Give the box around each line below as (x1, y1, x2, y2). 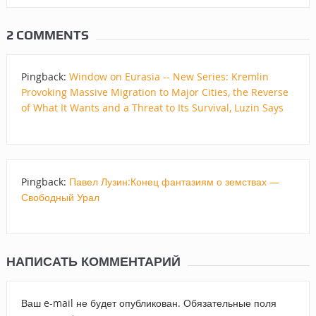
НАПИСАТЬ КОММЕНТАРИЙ (6, 252, 181, 270)
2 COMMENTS (6, 27, 89, 42)
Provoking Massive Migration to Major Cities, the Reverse (20, 85, 288, 99)
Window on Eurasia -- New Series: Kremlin (68, 69, 269, 83)
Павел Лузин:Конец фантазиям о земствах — (68, 174, 279, 188)
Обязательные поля (180, 296, 276, 310)
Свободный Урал (20, 190, 99, 204)
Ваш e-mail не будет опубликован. (20, 296, 181, 310)
